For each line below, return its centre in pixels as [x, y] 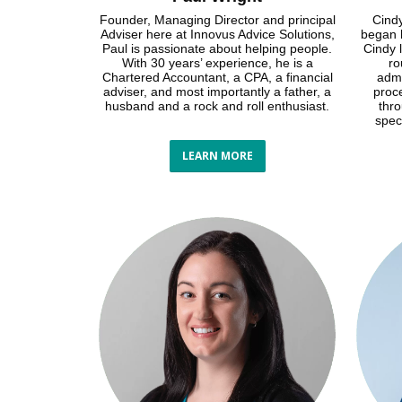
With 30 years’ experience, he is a [217, 62]
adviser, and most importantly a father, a [218, 91]
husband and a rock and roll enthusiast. [218, 105]
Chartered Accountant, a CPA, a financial [217, 77]
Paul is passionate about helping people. [218, 48]
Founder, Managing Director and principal [217, 19]
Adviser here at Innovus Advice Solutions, [217, 34]
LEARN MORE [217, 155]
